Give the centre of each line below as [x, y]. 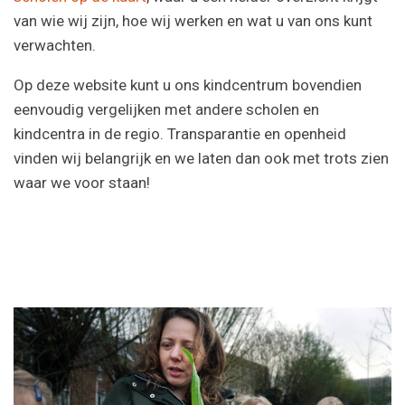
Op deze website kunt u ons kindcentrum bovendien [188, 85]
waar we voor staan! [82, 182]
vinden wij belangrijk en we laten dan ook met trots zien [201, 158]
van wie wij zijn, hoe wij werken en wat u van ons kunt [193, 20]
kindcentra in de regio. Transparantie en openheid [180, 133]
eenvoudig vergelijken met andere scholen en [166, 109]
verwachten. [57, 45]
